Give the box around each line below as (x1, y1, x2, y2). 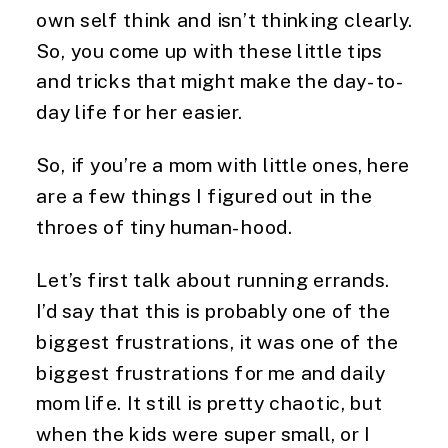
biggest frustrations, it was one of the (36, 329, 399, 353)
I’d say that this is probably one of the (36, 299, 391, 322)
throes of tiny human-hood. (36, 215, 293, 238)
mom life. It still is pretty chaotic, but (36, 391, 383, 414)
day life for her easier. (36, 100, 243, 123)
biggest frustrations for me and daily (36, 360, 385, 384)
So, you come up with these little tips (36, 38, 383, 62)
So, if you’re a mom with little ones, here (36, 153, 410, 176)
